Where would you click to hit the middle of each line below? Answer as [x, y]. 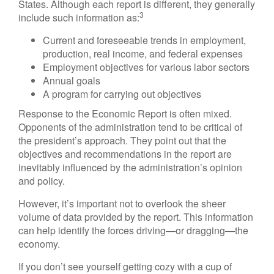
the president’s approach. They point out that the [122, 140]
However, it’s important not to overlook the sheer [122, 203]
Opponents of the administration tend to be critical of [130, 127]
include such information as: [79, 17]
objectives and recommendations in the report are [125, 154]
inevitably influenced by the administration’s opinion [130, 167]
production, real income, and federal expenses [143, 54]
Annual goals [72, 80]
